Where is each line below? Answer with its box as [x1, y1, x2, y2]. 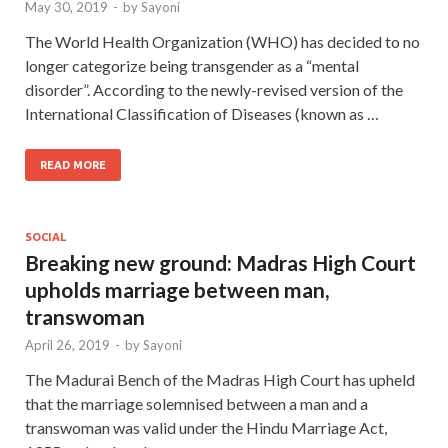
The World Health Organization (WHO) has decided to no [25, 31, 420, 51]
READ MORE [40, 158, 106, 171]
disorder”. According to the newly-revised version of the [25, 79, 403, 99]
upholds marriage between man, [25, 276, 329, 302]
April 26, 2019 [25, 336, 110, 353]
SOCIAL [25, 230, 66, 243]
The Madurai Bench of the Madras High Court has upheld [25, 369, 415, 389]
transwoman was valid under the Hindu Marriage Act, [25, 417, 387, 437]
